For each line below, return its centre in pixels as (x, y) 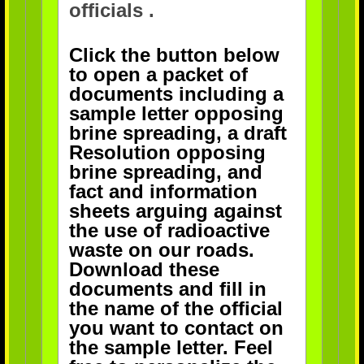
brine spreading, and (165, 171)
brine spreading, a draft (178, 132)
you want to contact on (176, 327)
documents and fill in (167, 288)
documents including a (176, 93)
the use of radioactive (169, 230)
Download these (144, 269)
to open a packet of (158, 74)
